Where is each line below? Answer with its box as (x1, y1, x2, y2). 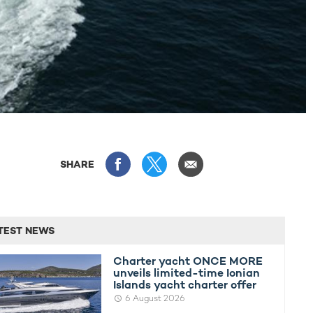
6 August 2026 (125, 292, 186, 304)
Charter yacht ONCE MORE (113, 253, 263, 268)
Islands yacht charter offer (113, 277, 257, 292)
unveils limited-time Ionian (113, 265, 261, 280)
